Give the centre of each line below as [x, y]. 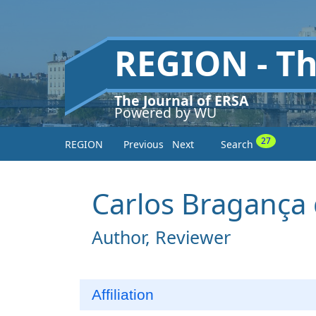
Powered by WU [165, 113]
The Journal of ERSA [181, 101]
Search [238, 144]
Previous [144, 144]
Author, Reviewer [161, 237]
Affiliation [123, 295]
